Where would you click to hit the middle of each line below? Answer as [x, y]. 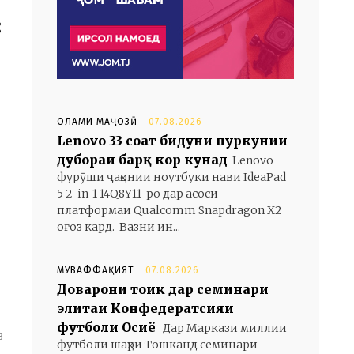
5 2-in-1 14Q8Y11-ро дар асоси [137, 194]
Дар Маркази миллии [224, 328]
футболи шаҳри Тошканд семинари [157, 345]
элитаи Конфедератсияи [145, 308]
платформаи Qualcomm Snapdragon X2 [169, 210]
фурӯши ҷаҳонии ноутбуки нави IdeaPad [171, 177]
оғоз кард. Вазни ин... [119, 227]
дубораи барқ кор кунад [142, 160]
